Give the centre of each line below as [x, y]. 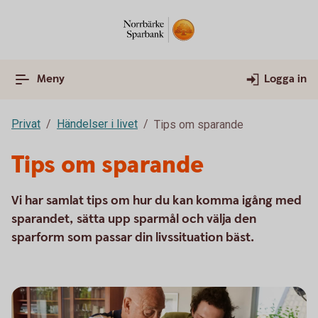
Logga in [285, 79]
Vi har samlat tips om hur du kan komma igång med [157, 201]
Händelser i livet [97, 124]
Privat [26, 124]
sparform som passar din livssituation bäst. [133, 237]
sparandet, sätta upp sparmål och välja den [134, 219]
